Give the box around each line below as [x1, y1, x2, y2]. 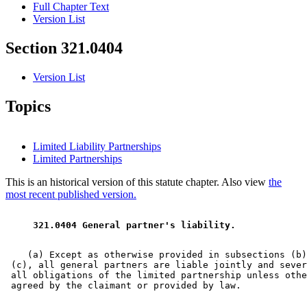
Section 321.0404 [5, 39, 123, 58]
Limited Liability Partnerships [33, 140, 161, 152]
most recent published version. [5, 188, 136, 200]
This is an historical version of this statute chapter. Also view [5, 175, 269, 188]
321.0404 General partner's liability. [27, 219, 241, 230]
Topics [5, 97, 51, 116]
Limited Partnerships [33, 152, 122, 164]
